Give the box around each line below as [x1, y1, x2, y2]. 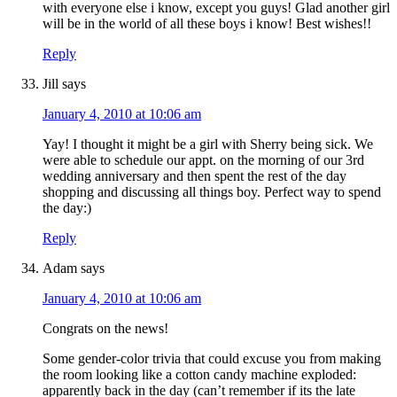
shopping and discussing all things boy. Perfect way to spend [43, 184, 381, 200]
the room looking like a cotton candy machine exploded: [43, 367, 356, 383]
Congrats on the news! [43, 321, 168, 337]
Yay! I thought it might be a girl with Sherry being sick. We [43, 136, 373, 152]
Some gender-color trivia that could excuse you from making [43, 351, 381, 367]
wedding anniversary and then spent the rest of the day [43, 168, 346, 184]
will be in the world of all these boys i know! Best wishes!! [43, 16, 371, 32]
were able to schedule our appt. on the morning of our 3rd [43, 152, 364, 168]
